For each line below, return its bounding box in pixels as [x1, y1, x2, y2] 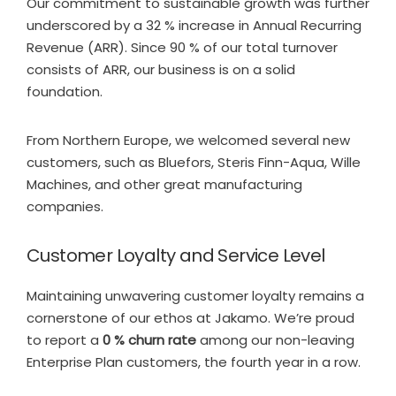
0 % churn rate [103, 330, 200, 349]
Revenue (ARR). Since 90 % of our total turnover [27, 37, 338, 57]
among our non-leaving [200, 330, 354, 349]
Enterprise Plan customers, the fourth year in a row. [27, 352, 361, 371]
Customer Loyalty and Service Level [27, 242, 325, 268]
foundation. [27, 81, 103, 101]
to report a [27, 330, 103, 349]
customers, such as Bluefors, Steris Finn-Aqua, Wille [27, 152, 361, 171]
